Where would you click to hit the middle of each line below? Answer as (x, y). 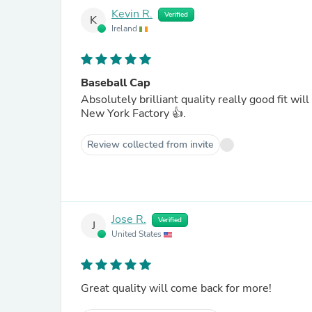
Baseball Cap (116, 83)
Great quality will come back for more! (176, 288)
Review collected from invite (150, 145)
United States (138, 234)
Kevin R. (132, 14)
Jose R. (129, 220)
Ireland (125, 29)
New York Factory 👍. (133, 114)
